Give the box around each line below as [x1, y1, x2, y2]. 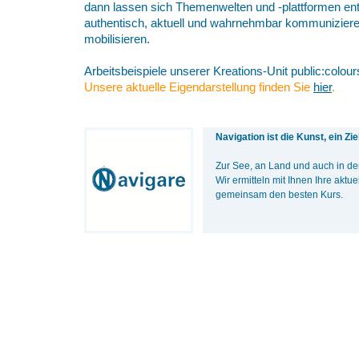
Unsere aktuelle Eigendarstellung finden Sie [84, 81, 313, 94]
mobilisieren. [84, 33, 150, 46]
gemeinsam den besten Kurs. [216, 189, 343, 200]
